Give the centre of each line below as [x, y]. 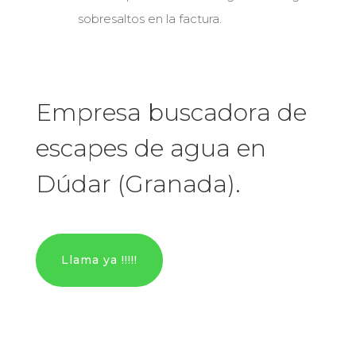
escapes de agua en [151, 148]
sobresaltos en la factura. [149, 18]
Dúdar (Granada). [138, 184]
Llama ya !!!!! [99, 259]
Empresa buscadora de [171, 112]
